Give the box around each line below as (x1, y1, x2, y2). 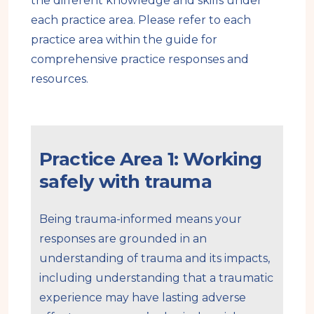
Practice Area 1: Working (39, 147, 262, 170)
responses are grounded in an (39, 231, 207, 245)
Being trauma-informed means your (39, 212, 242, 226)
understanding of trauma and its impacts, (39, 251, 270, 265)
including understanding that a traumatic (39, 271, 273, 285)
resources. (31, 71, 88, 86)
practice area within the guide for (31, 32, 217, 46)
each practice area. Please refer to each (31, 13, 251, 27)
